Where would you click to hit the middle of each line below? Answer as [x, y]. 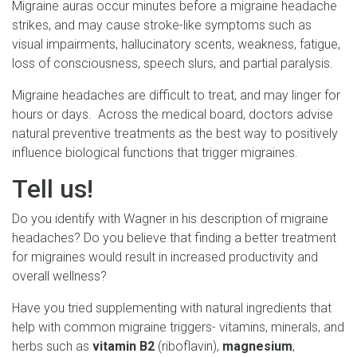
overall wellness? [59, 277]
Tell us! [53, 189]
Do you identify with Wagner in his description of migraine [170, 219]
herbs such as [52, 347]
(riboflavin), [188, 347]
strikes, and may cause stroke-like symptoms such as [162, 25]
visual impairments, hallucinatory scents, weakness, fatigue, [176, 45]
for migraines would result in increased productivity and [165, 257]
